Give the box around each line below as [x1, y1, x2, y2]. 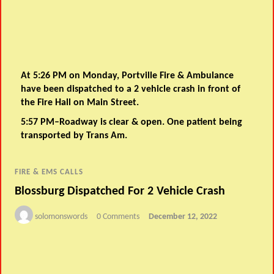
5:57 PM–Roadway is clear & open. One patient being [21, 117, 243, 127]
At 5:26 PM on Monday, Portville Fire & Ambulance [21, 70, 234, 81]
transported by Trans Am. [21, 130, 128, 141]
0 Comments [97, 212, 140, 221]
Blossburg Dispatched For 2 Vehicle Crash [15, 185, 226, 198]
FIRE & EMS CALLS [15, 168, 84, 177]
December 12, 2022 [149, 212, 218, 221]
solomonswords [35, 212, 88, 221]
